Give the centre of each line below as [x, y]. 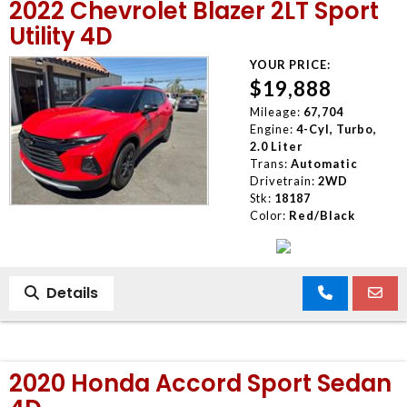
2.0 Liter [276, 146]
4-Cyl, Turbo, [336, 129]
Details [69, 293]
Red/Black [322, 215]
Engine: [271, 129]
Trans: [268, 163]
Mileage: [275, 111]
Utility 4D [61, 36]
